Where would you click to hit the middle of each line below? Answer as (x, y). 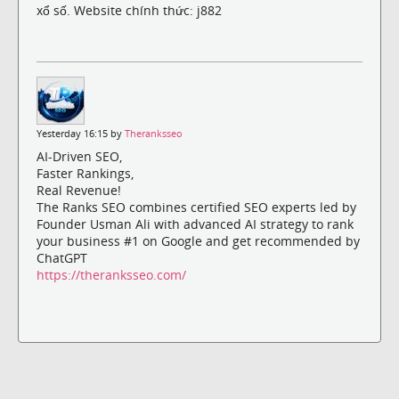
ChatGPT (62, 258)
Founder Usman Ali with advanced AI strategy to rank (195, 224)
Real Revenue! (79, 191)
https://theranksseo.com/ (111, 275)
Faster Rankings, (85, 174)
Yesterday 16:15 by (81, 133)
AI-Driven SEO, (79, 157)
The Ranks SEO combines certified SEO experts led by (196, 208)
